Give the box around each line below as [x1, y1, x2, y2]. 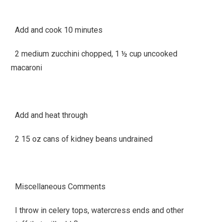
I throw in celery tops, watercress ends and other [11, 205, 184, 215]
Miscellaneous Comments [11, 181, 106, 191]
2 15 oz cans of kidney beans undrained [11, 134, 153, 144]
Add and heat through [11, 110, 88, 120]
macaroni [11, 62, 43, 72]
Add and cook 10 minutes [11, 25, 103, 35]
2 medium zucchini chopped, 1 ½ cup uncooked [11, 49, 178, 58]
